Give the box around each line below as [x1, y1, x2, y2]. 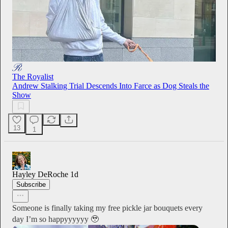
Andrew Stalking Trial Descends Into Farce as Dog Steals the [12, 81, 209, 91]
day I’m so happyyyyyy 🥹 [12, 215, 99, 224]
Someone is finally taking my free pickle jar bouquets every [12, 204, 203, 213]
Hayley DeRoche [12, 170, 68, 179]
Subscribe [16, 181, 46, 189]
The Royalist [12, 72, 53, 81]
